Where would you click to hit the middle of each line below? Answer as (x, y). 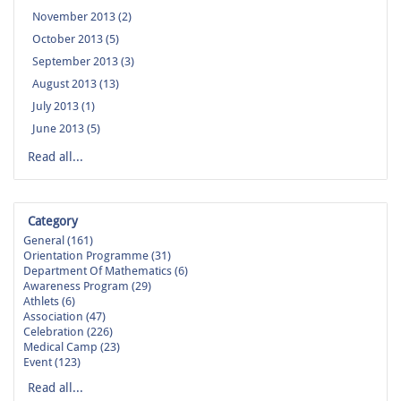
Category (53, 222)
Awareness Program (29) (87, 286)
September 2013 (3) (83, 62)
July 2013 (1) (64, 107)
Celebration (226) (68, 332)
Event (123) (52, 363)
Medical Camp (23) (72, 347)
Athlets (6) (49, 302)
